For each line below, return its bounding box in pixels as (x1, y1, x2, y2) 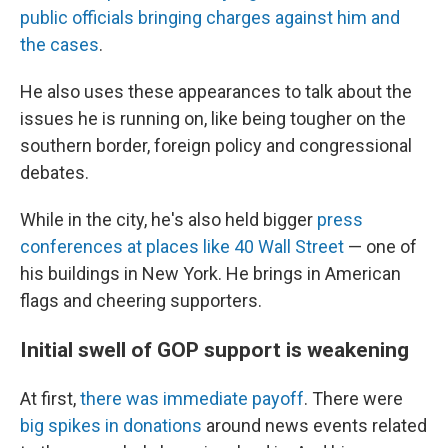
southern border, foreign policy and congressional (20, 135, 412, 156)
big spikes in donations (20, 415, 202, 436)
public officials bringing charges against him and (20, 7, 400, 28)
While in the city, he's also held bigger (20, 209, 317, 230)
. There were (304, 388, 403, 409)
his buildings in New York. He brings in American (20, 263, 401, 284)
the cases (20, 34, 99, 55)
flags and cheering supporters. (20, 290, 262, 311)
